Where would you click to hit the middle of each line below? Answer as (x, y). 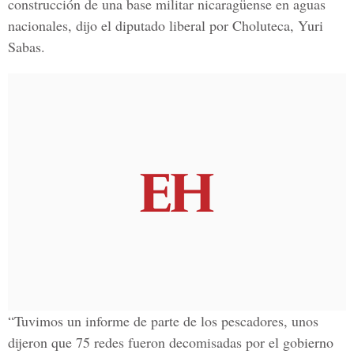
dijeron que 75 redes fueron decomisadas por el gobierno (171, 342)
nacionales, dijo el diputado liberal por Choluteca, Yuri (166, 25)
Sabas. (26, 47)
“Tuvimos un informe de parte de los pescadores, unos (163, 321)
